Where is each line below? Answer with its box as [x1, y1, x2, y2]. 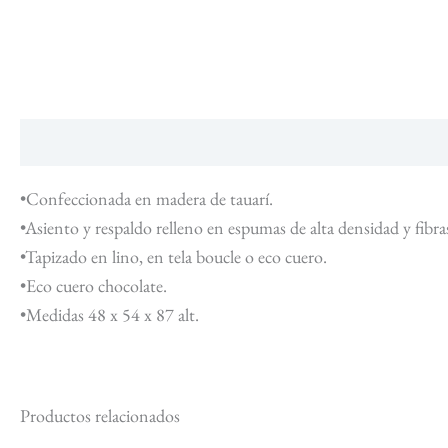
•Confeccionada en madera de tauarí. [20, 187, 273, 210]
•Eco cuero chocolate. [20, 274, 167, 297]
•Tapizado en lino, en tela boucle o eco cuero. [20, 245, 327, 268]
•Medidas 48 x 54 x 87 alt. [20, 303, 199, 326]
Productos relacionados [20, 404, 180, 427]
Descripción [20, 131, 108, 154]
